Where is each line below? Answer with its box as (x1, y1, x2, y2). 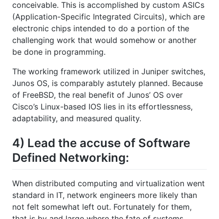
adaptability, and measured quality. (12, 113, 141, 124)
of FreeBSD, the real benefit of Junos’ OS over (12, 90, 183, 100)
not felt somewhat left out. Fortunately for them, (12, 201, 192, 212)
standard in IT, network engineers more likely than (12, 190, 197, 200)
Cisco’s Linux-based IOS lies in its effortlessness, (12, 102, 193, 112)
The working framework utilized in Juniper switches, (12, 66, 205, 77)
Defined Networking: (12, 151, 129, 165)
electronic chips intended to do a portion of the (12, 23, 189, 34)
